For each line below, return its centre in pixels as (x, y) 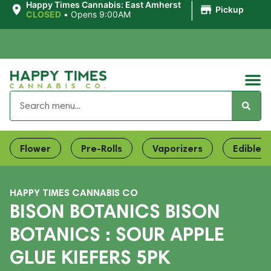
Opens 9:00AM (100, 14)
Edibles (250, 148)
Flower (35, 148)
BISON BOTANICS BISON (115, 211)
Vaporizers (178, 148)
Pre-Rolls (102, 148)
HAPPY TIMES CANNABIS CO (74, 192)
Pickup (229, 9)
